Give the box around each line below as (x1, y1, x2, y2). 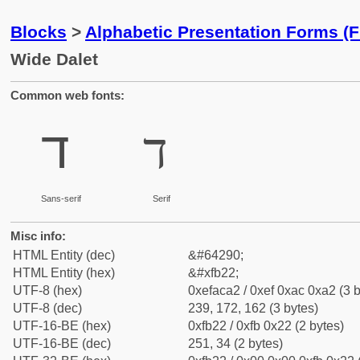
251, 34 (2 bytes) (188, 337, 283, 350)
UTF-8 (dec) (13, 301, 82, 315)
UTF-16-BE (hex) (13, 319, 111, 333)
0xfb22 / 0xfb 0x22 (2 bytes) (188, 319, 344, 333)
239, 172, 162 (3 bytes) (188, 301, 318, 315)
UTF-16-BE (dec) (13, 337, 111, 350)
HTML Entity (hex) (13, 266, 115, 280)
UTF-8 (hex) (13, 284, 82, 297)
